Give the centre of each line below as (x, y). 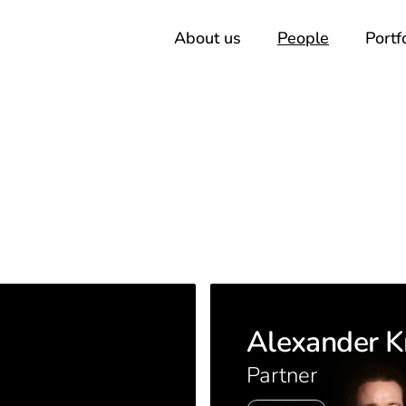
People (303, 38)
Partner (282, 375)
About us (208, 38)
